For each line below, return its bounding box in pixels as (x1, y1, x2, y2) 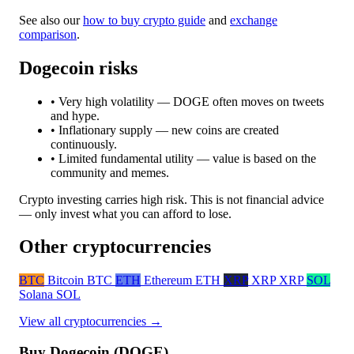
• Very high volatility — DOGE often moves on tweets (51, 94, 324, 108)
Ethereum (144, 273, 192, 288)
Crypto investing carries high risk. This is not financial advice (19, 192, 324, 206)
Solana (19, 288, 53, 302)
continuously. (51, 137, 117, 151)
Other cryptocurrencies (19, 236, 211, 258)
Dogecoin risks (19, 57, 137, 78)
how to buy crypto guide (83, 13, 205, 27)
